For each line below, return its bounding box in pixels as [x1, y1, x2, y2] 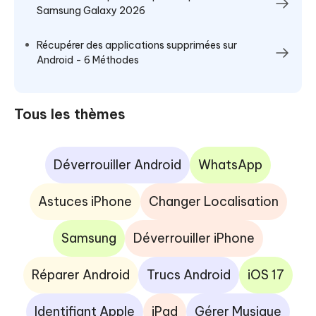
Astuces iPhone [37, 193, 132, 210]
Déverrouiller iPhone [133, 230, 255, 247]
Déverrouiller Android [54, 157, 181, 174]
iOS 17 [248, 267, 284, 284]
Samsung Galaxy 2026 [37, 4, 145, 18]
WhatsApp [198, 157, 262, 174]
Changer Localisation [148, 193, 279, 210]
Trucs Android [147, 267, 231, 284]
